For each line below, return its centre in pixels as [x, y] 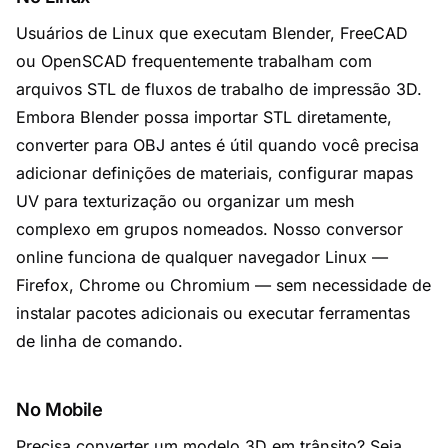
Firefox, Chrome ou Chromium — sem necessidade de [223, 285]
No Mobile [59, 409]
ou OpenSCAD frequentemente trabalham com [194, 61]
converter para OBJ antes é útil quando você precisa [217, 145]
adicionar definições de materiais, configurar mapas [214, 173]
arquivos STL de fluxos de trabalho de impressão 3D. [219, 89]
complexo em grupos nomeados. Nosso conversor [209, 229]
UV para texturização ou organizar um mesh [185, 201]
